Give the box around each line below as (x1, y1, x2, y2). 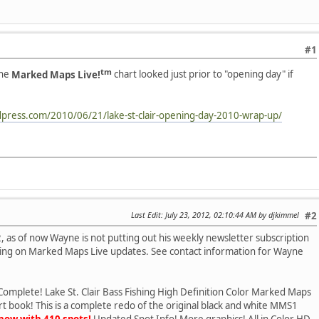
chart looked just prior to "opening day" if (112, 68, 293, 81)
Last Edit (131, 209, 161, 220)
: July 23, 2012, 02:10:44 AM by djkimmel (161, 209, 299, 220)
